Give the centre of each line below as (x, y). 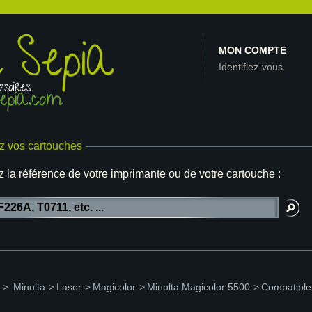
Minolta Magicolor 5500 (198, 287)
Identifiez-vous (251, 67)
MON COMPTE (252, 50)
